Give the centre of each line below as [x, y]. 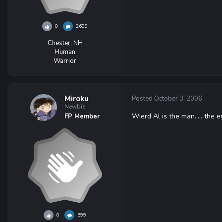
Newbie [75, 107]
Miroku [77, 99]
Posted [143, 99]
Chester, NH [65, 43]
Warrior [65, 61]
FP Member [82, 116]
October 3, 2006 [178, 99]
